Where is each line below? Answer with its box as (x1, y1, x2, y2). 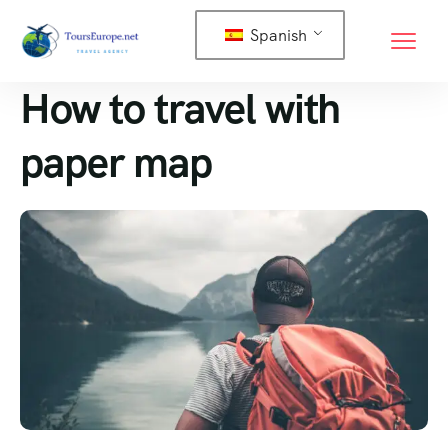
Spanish (245, 24, 307, 46)
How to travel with (20, 81, 340, 136)
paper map (20, 135, 212, 190)
